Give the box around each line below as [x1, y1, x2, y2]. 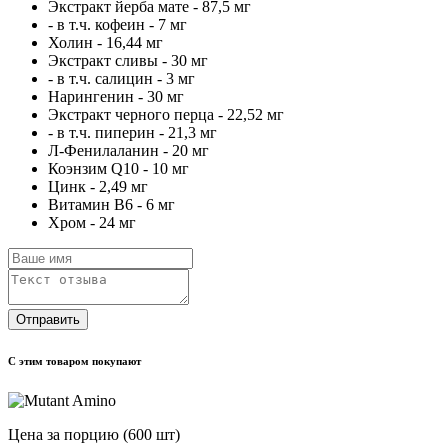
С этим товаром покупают [8, 354, 141, 367]
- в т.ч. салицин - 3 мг [48, 69, 195, 87]
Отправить [16, 311, 80, 327]
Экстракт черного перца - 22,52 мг [48, 105, 284, 123]
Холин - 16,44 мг [48, 33, 163, 51]
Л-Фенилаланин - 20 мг [48, 141, 209, 159]
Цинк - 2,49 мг [48, 177, 148, 195]
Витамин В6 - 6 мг [48, 195, 175, 213]
